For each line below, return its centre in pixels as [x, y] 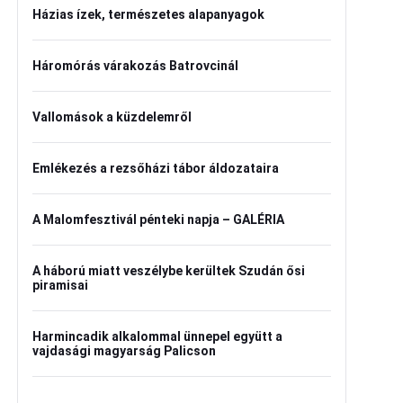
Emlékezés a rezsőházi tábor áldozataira [156, 168]
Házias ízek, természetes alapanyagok [148, 14]
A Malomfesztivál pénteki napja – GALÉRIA [158, 219]
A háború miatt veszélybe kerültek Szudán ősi [169, 271]
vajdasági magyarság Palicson [124, 351]
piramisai [60, 285]
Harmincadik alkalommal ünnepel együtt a [157, 336]
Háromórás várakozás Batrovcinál [135, 66]
